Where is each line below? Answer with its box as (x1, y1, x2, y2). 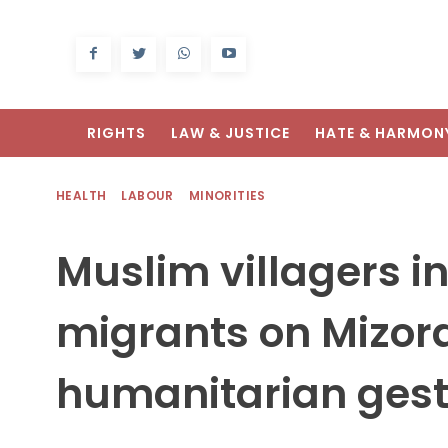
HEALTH (56, 187, 107, 205)
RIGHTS (87, 123, 146, 144)
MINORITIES (188, 187, 266, 205)
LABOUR (121, 187, 174, 205)
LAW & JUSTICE (171, 123, 290, 144)
